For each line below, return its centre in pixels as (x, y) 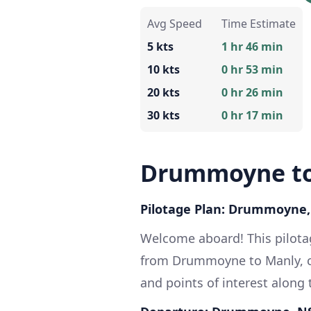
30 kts (163, 115)
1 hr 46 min (252, 46)
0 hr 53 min (252, 69)
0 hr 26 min (252, 92)
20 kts (163, 92)
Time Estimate (259, 23)
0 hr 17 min (252, 115)
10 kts (163, 69)
